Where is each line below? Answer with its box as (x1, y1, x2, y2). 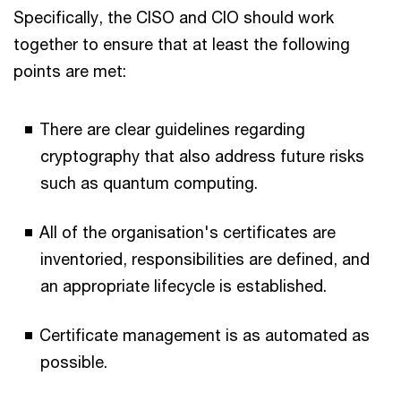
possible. (40, 352, 107, 372)
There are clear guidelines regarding (39, 119, 305, 140)
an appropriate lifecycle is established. (40, 276, 327, 296)
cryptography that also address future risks (40, 146, 364, 166)
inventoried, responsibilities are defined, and (40, 249, 370, 269)
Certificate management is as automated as (39, 325, 370, 346)
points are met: (13, 61, 131, 81)
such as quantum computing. (40, 173, 258, 193)
